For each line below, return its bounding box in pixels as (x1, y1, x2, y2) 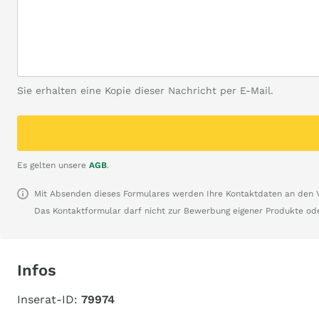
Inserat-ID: (17, 293, 81, 306)
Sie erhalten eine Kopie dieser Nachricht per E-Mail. (17, 85, 273, 96)
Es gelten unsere (17, 160, 89, 170)
